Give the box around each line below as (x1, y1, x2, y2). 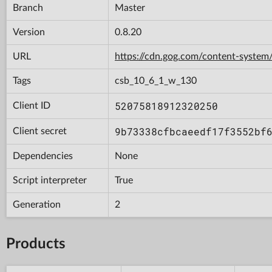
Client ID (13, 100, 50, 110)
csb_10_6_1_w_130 (115, 75, 197, 86)
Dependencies (13, 151, 73, 161)
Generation (13, 199, 61, 209)
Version (13, 27, 45, 37)
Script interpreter (13, 175, 87, 185)
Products (6, 236, 66, 251)
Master (115, 2, 145, 13)
